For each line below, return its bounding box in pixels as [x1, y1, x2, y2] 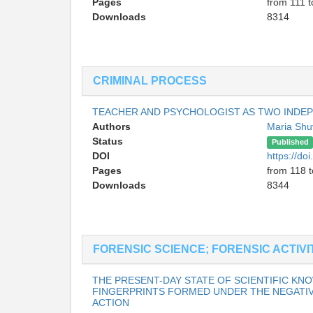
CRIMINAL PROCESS [93, 75, 207, 87]
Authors [92, 121, 131, 133]
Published [271, 138, 309, 147]
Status [92, 136, 123, 147]
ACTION [92, 297, 129, 309]
